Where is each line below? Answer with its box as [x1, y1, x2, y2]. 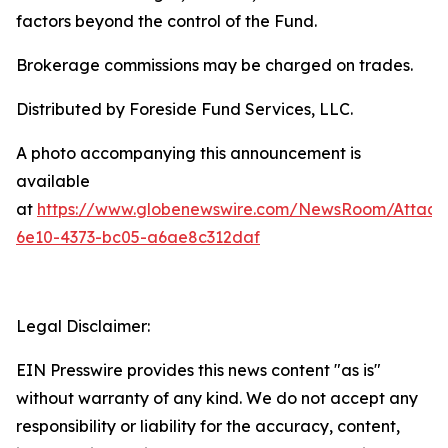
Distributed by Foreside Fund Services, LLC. [16, 99, 353, 119]
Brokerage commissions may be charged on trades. [16, 55, 413, 75]
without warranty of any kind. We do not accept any [16, 388, 418, 408]
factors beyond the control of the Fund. [16, 11, 317, 31]
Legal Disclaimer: [16, 316, 150, 336]
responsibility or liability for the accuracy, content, [16, 416, 400, 436]
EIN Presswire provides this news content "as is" [16, 360, 381, 380]
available [16, 171, 90, 191]
